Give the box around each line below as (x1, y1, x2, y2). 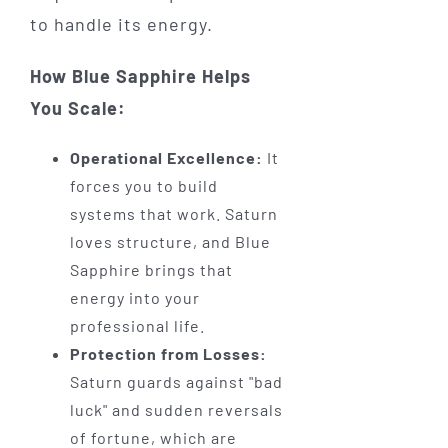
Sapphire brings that (69, 260, 233, 280)
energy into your (69, 288, 200, 308)
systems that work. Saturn (69, 204, 278, 224)
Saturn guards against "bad (69, 372, 283, 392)
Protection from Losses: (69, 344, 267, 364)
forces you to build (69, 176, 218, 196)
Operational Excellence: (69, 148, 263, 168)
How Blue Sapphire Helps (29, 65, 251, 88)
